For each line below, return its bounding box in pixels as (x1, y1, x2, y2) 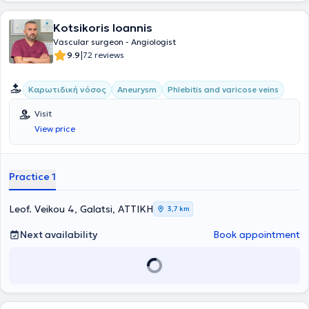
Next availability (20, 228, 97, 241)
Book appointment (213, 228, 300, 241)
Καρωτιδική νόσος (28, 84, 106, 94)
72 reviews (83, 50, 124, 60)
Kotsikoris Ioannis (53, 21, 152, 34)
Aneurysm (117, 84, 157, 94)
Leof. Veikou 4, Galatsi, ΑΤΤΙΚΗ (9, 203, 153, 215)
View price (34, 123, 75, 134)
